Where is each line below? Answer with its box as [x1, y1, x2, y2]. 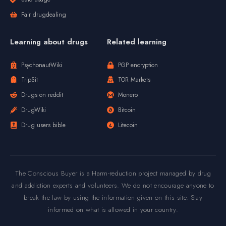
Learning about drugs [10, 36, 88, 47]
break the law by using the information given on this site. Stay [23, 193, 203, 202]
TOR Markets [118, 75, 150, 85]
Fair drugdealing [21, 10, 66, 19]
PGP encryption [118, 60, 158, 70]
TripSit [21, 75, 38, 85]
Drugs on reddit [21, 90, 63, 99]
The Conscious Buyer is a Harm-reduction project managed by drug [15, 168, 211, 178]
